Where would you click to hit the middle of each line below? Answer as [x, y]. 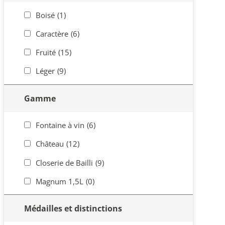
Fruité [45, 52]
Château [49, 144]
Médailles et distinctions [73, 209]
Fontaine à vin [60, 125]
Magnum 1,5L [59, 181]
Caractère [52, 34]
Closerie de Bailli [64, 162]
